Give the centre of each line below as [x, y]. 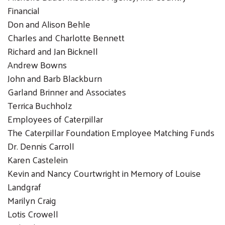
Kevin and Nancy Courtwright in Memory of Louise [104, 173]
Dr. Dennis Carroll [41, 146]
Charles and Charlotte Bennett [66, 37]
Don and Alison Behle [49, 24]
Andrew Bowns [37, 64]
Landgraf [24, 186]
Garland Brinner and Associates [67, 91]
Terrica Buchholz [40, 105]
